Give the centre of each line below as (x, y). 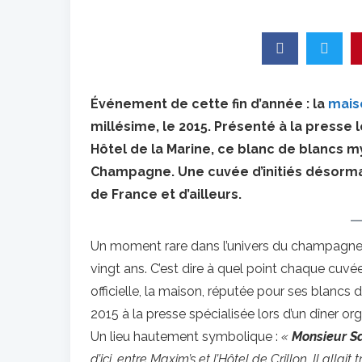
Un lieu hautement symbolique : (186, 337)
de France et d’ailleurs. (166, 194)
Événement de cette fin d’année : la (209, 104)
